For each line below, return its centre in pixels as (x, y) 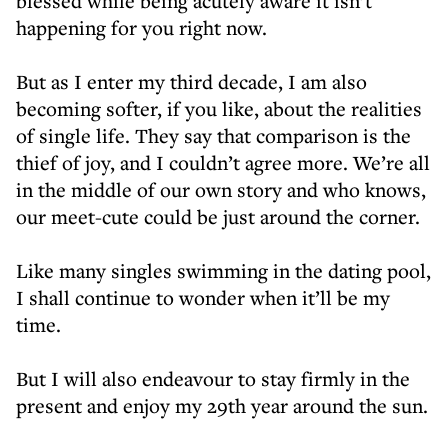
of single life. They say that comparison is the (213, 135)
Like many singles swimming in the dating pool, (223, 270)
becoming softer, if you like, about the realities (219, 108)
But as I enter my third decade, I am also (191, 81)
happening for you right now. (141, 27)
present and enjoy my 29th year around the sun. (222, 405)
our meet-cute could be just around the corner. (218, 216)
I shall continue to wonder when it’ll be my (203, 297)
